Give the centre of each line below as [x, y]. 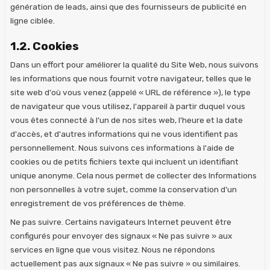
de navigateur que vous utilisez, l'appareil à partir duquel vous [128, 106]
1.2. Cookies [45, 46]
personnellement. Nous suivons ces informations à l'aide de [122, 147]
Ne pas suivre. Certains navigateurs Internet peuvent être [121, 221]
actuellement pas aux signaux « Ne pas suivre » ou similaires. [125, 263]
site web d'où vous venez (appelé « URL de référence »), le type [130, 92]
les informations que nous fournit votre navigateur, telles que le [131, 78]
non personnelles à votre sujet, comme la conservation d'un [124, 189]
